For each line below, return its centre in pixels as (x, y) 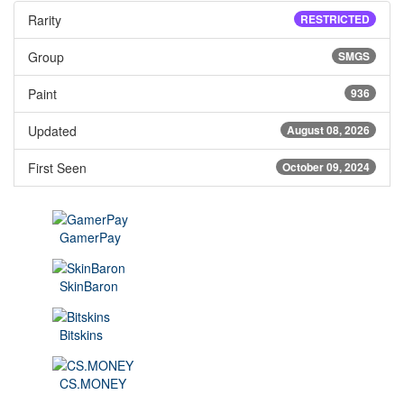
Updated (52, 130)
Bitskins (81, 334)
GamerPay (90, 237)
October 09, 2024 (326, 166)
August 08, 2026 (328, 129)
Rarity (45, 19)
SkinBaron (89, 285)
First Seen (57, 167)
